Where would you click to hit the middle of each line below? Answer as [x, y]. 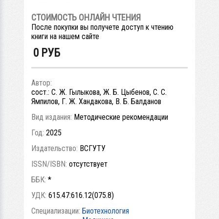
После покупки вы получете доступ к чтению [102, 27]
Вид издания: [53, 117]
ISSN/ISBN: [50, 164]
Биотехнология [106, 211]
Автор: [43, 83]
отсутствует [88, 164]
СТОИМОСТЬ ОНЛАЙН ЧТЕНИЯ [86, 17]
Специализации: [57, 211]
